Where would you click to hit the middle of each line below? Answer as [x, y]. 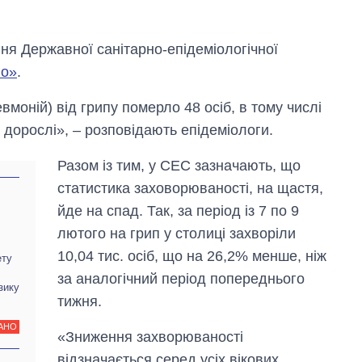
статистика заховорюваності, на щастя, [191, 189]
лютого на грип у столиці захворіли [177, 234]
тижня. [80, 302]
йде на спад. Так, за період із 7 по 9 [179, 211]
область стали [280, 321]
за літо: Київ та [281, 305]
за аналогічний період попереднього [181, 279]
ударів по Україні [288, 290]
